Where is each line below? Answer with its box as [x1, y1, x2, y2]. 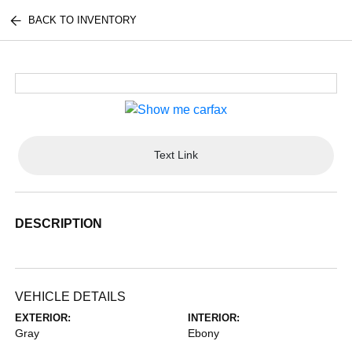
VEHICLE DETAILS [15, 289, 126, 303]
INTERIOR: [188, 311, 240, 324]
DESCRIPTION [15, 216, 103, 230]
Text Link [154, 148, 198, 162]
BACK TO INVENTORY [28, 14, 137, 26]
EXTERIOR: [15, 311, 71, 324]
